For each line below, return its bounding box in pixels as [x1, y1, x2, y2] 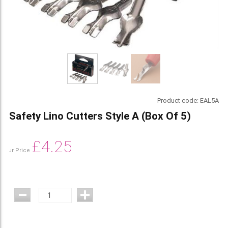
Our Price [4, 147, 32, 154]
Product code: [157, 96, 201, 104]
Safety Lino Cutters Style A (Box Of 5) [9, 109, 191, 122]
